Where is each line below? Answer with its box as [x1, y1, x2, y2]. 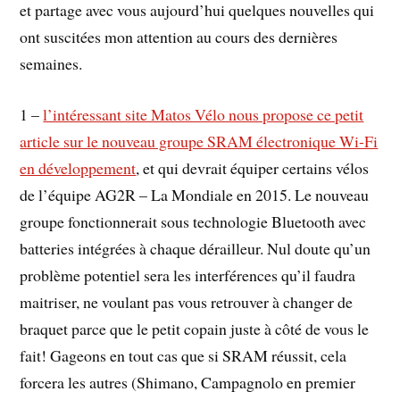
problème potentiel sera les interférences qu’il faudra [20, 263, 356, 286]
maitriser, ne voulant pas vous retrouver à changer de [20, 290, 354, 312]
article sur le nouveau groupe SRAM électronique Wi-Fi [20, 129, 379, 152]
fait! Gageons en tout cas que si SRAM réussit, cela [20, 344, 347, 366]
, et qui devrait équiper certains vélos [136, 156, 370, 179]
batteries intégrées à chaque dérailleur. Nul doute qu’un [20, 237, 371, 259]
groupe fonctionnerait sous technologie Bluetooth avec [20, 210, 367, 232]
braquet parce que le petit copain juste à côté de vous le [20, 317, 370, 339]
